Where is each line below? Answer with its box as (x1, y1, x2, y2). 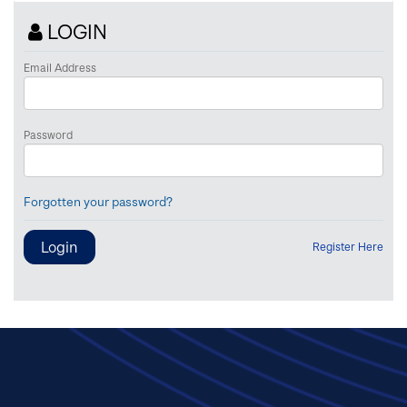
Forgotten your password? (24, 194, 173, 209)
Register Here (313, 240, 383, 253)
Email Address (24, 61, 96, 74)
